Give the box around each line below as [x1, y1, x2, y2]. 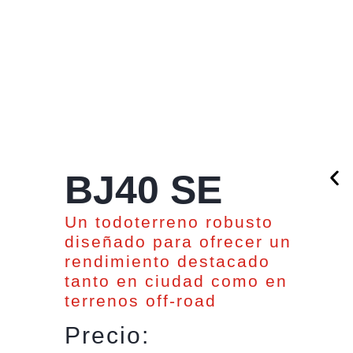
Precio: [65, 322, 150, 349]
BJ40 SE [65, 168, 222, 212]
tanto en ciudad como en [65, 272, 288, 290]
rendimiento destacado [65, 252, 270, 270]
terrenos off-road [65, 292, 217, 310]
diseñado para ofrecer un [65, 232, 292, 251]
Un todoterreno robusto [65, 213, 273, 231]
